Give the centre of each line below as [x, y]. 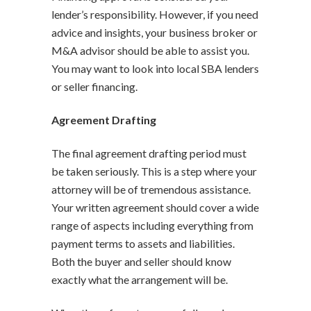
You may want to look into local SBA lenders [155, 68]
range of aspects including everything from [152, 225]
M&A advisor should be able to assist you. [150, 50]
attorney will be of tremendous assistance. [151, 189]
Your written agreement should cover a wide [155, 207]
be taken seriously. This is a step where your [154, 171]
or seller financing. [95, 86]
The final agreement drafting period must [149, 153]
